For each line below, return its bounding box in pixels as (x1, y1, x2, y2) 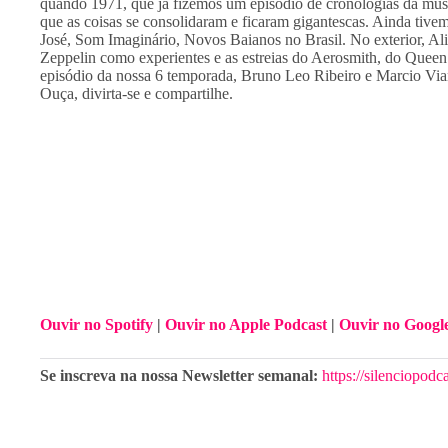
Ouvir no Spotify (40, 316, 153, 333)
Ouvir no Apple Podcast (165, 316, 327, 333)
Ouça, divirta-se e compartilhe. (40, 85, 233, 102)
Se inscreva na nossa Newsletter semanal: (40, 367, 322, 384)
